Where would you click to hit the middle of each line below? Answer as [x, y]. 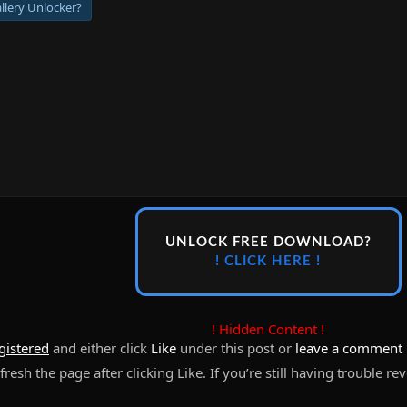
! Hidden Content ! [268, 329]
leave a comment [349, 348]
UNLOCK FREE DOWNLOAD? [268, 242]
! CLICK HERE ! [268, 261]
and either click [100, 348]
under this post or [236, 348]
